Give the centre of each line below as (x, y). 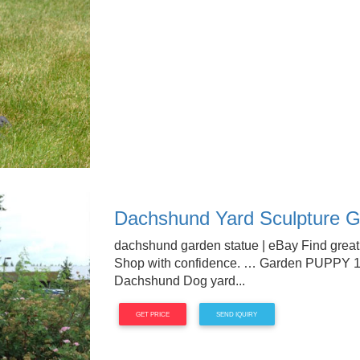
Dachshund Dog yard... (179, 281)
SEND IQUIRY (237, 314)
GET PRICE (152, 314)
